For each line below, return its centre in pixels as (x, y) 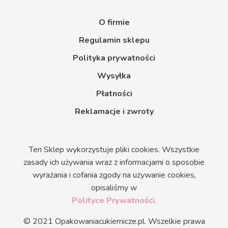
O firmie (114, 23)
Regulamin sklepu (114, 40)
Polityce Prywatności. (114, 201)
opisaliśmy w (114, 188)
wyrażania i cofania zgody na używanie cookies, (114, 175)
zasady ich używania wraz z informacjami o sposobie (114, 163)
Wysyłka (114, 76)
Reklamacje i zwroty (114, 112)
